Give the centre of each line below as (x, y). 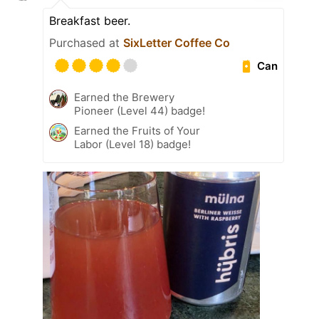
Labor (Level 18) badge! (132, 145)
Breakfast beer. (90, 21)
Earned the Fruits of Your (137, 131)
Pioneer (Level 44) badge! (140, 111)
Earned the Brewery (124, 98)
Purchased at (86, 43)
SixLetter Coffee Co (177, 43)
